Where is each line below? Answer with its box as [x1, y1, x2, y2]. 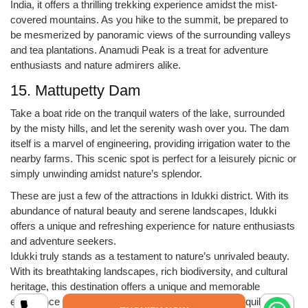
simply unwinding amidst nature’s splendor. [10, 168, 202, 180]
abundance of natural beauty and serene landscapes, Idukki [10, 205, 276, 217]
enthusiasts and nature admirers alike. [10, 59, 181, 71]
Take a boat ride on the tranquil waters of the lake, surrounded [10, 107, 285, 120]
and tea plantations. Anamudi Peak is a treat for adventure [10, 44, 268, 56]
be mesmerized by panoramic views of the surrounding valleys [10, 29, 291, 41]
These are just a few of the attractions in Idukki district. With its [10, 190, 289, 202]
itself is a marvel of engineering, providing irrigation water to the [10, 137, 290, 150]
